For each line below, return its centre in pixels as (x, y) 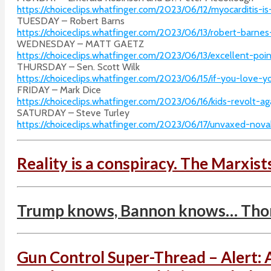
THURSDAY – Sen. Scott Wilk (78, 67)
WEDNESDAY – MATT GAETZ (80, 44)
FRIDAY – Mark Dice (59, 90)
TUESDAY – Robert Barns (71, 21)
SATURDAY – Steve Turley (73, 113)
